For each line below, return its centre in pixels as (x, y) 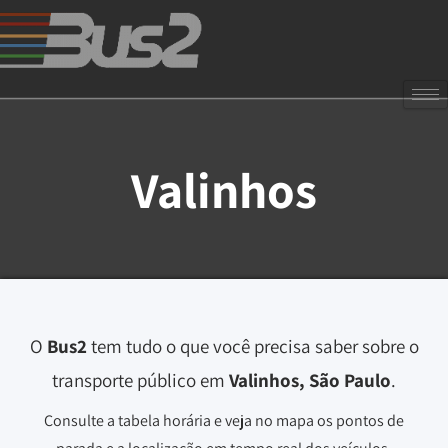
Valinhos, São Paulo (310, 380)
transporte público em (140, 380)
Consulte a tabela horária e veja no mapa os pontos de (224, 420)
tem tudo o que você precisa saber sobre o (252, 346)
